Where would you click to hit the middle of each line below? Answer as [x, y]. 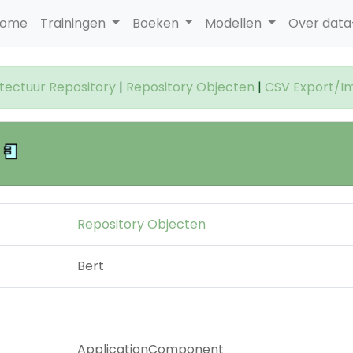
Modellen [235, 23]
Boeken [157, 23]
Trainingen [74, 23]
